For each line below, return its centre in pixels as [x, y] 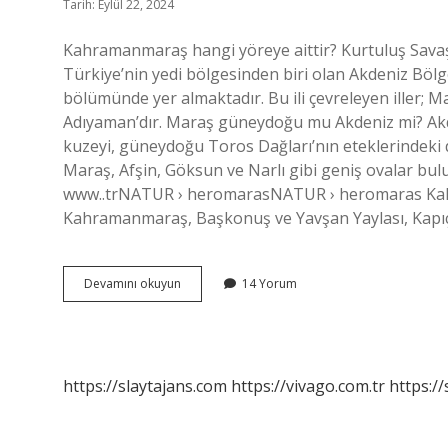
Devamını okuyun [132, 283]
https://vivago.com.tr [308, 386]
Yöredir [201, 318]
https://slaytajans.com [145, 386]
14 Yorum [269, 283]
